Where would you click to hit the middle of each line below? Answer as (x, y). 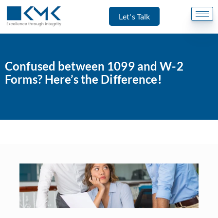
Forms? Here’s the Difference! (83, 79)
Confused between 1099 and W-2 (94, 66)
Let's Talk (135, 16)
